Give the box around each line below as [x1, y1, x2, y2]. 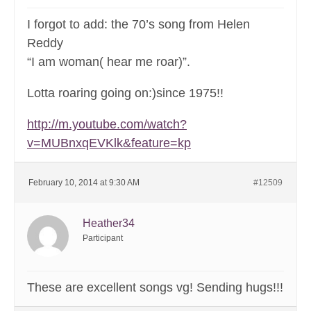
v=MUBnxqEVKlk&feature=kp [27, 136, 191, 151]
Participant [83, 233, 123, 244]
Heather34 [83, 217, 135, 230]
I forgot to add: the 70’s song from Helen [27, 17, 250, 32]
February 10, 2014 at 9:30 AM [28, 178, 140, 188]
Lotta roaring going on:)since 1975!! [27, 86, 224, 101]
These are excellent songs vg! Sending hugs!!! [27, 280, 283, 295]
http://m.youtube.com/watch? [27, 117, 187, 132]
